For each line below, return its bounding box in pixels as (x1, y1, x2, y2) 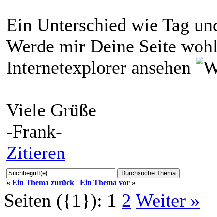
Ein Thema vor (80, 178, 130, 186)
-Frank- (6, 121, 62, 141)
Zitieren (6, 142, 65, 163)
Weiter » (136, 189, 200, 211)
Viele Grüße (6, 99, 96, 120)
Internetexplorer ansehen (6, 57, 196, 77)
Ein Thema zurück (12, 178, 74, 186)
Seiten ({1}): (4, 189, 102, 211)
